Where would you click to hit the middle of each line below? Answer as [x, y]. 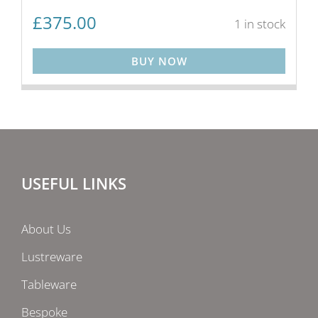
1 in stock [260, 23]
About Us [46, 229]
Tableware [49, 284]
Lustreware [52, 257]
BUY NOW [159, 61]
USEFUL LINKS [74, 183]
